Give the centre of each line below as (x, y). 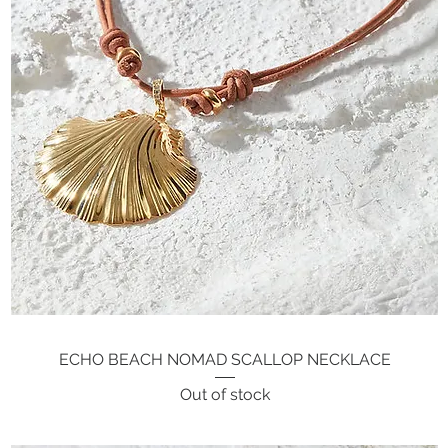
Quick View (224, 357)
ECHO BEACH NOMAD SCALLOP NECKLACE (224, 359)
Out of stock (224, 394)
